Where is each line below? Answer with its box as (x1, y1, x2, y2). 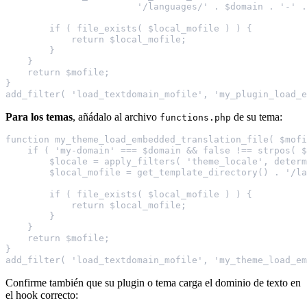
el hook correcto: (5, 289, 78, 302)
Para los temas (5, 111, 73, 123)
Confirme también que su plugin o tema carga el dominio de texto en (5, 277, 301, 289)
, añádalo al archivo (73, 111, 160, 123)
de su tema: (231, 111, 282, 123)
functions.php (160, 112, 231, 123)
